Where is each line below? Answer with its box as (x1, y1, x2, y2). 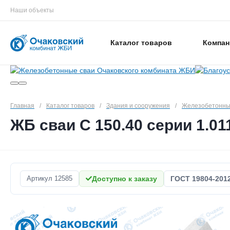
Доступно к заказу (92, 175, 157, 183)
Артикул (27, 175, 52, 182)
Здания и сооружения (106, 102, 170, 109)
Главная (10, 102, 34, 109)
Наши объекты (10, 7, 54, 14)
